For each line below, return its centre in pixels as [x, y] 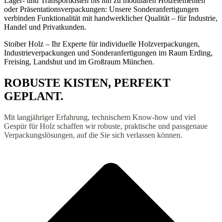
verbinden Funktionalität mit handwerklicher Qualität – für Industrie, [111, 18]
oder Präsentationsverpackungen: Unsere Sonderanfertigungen [101, 9]
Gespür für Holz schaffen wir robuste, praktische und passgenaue [106, 126]
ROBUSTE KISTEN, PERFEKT [87, 83]
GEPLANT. [34, 96]
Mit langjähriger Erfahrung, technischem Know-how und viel [100, 117]
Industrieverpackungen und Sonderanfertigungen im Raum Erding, [108, 53]
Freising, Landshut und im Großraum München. [79, 62]
